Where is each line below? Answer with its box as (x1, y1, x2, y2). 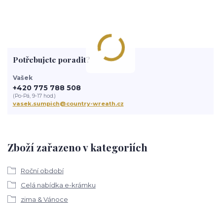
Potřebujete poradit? (12, 54, 90, 65)
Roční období (20, 167, 64, 175)
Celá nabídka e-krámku (20, 181, 96, 189)
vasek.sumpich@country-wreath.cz (12, 100, 124, 108)
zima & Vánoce (20, 195, 68, 204)
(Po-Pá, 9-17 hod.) (12, 93, 56, 100)
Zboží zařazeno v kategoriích (7, 140, 147, 154)
